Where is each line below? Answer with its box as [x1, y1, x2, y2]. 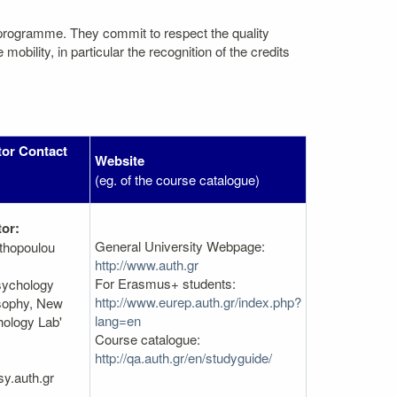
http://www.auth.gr [95, 254, 198, 274]
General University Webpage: [95, 236, 265, 255]
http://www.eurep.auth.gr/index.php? [95, 292, 301, 311]
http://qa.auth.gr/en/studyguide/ [95, 347, 272, 367]
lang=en [95, 310, 141, 330]
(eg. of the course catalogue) [95, 169, 260, 189]
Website [95, 150, 144, 170]
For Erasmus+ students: [95, 273, 236, 292]
